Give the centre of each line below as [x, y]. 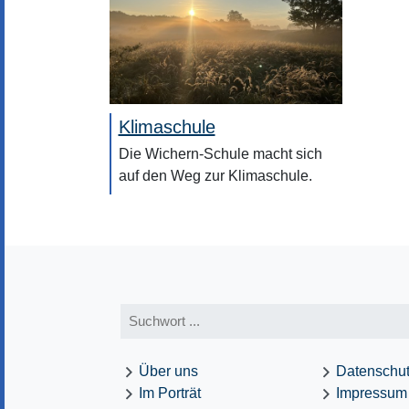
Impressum [371, 393]
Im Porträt [170, 393]
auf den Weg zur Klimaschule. [215, 175]
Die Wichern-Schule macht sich [220, 153]
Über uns [169, 371]
